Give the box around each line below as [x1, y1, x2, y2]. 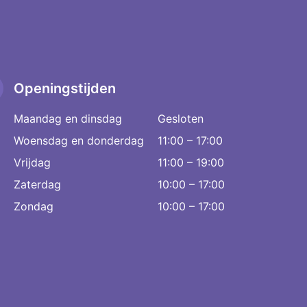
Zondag [14, 199, 53, 214]
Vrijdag [14, 156, 51, 170]
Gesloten [158, 112, 204, 126]
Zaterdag [14, 177, 61, 192]
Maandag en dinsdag [14, 112, 122, 126]
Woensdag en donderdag [14, 134, 144, 148]
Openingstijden [14, 80, 116, 97]
